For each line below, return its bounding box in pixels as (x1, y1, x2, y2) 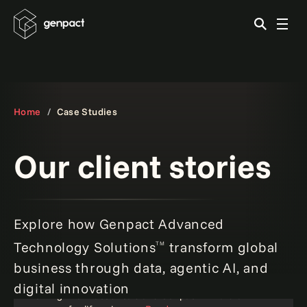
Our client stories (14, 145, 271, 186)
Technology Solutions (14, 238, 156, 256)
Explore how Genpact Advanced (14, 215, 225, 232)
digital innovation (14, 279, 130, 297)
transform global (164, 238, 279, 256)
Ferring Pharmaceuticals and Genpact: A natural (29, 288, 245, 302)
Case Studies (57, 106, 118, 118)
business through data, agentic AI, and (14, 258, 269, 276)
